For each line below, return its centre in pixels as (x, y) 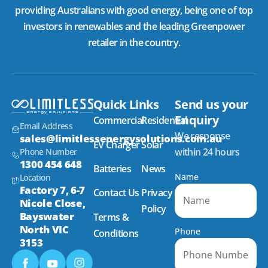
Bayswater (47, 217)
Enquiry (197, 120)
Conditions (116, 233)
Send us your (211, 105)
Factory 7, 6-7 (52, 190)
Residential (164, 121)
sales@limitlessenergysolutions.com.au (121, 139)
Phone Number (48, 152)
